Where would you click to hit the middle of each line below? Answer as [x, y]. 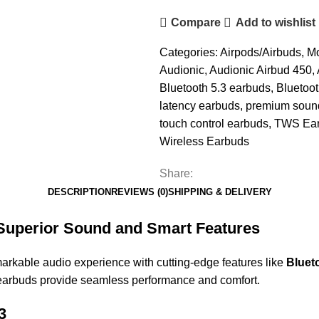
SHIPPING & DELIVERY [220, 192]
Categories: [189, 52]
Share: [176, 173]
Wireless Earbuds [204, 141]
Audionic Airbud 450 [261, 70]
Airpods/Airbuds [261, 52]
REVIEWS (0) [139, 192]
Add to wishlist [275, 22]
